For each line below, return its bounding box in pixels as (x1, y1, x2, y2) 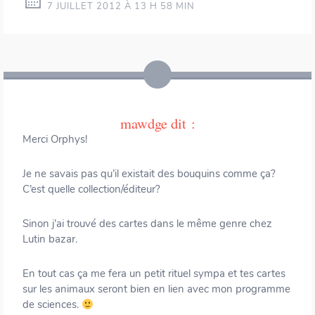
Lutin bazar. (22, 232, 77, 247)
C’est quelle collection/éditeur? (22, 182, 160, 197)
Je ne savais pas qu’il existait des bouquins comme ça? (22, 167, 276, 181)
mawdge (120, 113, 167, 134)
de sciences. (22, 297, 82, 312)
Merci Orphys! (22, 132, 87, 147)
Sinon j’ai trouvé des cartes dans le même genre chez (22, 217, 272, 231)
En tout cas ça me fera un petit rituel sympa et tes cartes (22, 266, 285, 281)
